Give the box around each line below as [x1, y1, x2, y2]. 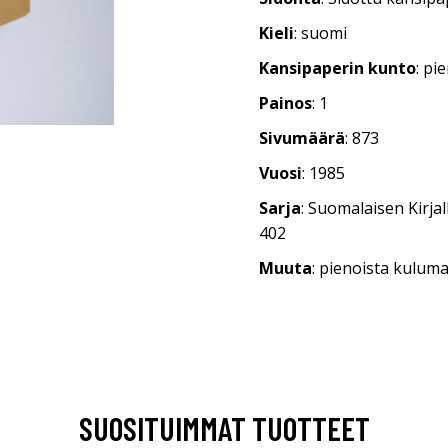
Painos [259, 92, 312, 114]
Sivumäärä [259, 127, 345, 149]
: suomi [294, 22, 347, 44]
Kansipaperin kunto [259, 57, 416, 79]
